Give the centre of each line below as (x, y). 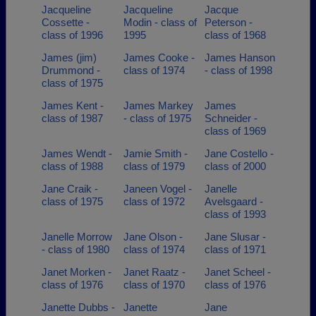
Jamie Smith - (155, 153)
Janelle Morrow (77, 237)
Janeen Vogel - (157, 189)
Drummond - (71, 70)
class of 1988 (72, 166)
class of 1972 (154, 201)
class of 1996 (72, 35)
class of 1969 (235, 131)
